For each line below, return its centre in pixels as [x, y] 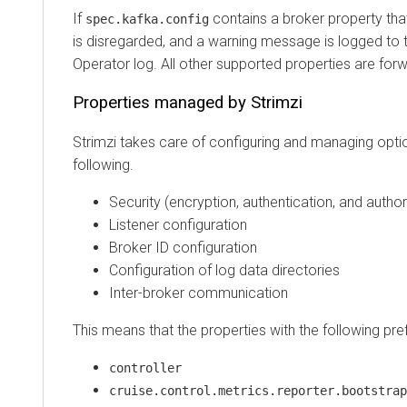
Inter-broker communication [199, 293]
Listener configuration [178, 224]
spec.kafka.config [147, 19]
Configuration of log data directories [224, 270]
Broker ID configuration [183, 247]
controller [145, 367]
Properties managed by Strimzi [188, 102]
